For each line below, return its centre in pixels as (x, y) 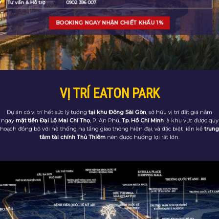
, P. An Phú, (106, 120)
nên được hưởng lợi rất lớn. (142, 137)
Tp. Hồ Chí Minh (142, 120)
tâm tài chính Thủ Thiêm (73, 137)
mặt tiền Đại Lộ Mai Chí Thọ (53, 120)
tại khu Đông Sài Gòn (117, 112)
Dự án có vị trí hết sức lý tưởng (48, 112)
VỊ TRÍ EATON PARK (109, 94)
